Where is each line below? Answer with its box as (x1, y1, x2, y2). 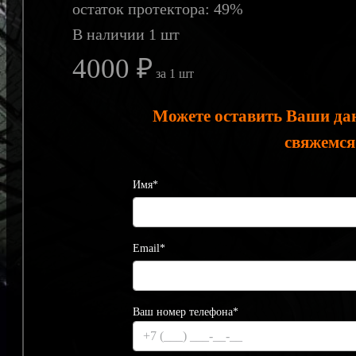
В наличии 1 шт (72, 25, 180, 44)
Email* (133, 242, 166, 255)
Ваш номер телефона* (133, 306, 239, 319)
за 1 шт (153, 67, 195, 81)
